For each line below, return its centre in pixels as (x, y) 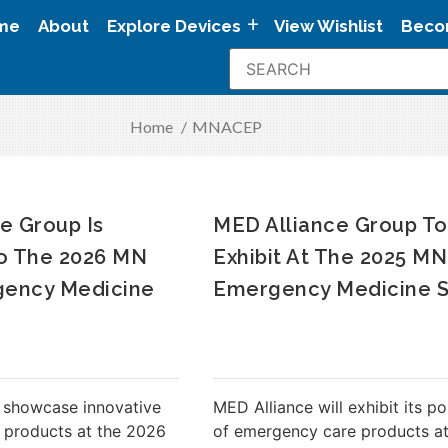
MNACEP (226, 126)
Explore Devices (174, 26)
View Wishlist (328, 26)
